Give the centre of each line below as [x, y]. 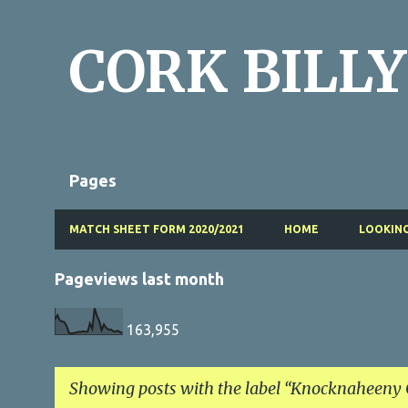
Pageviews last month [139, 279]
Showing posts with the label [177, 388]
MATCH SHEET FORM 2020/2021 [157, 229]
